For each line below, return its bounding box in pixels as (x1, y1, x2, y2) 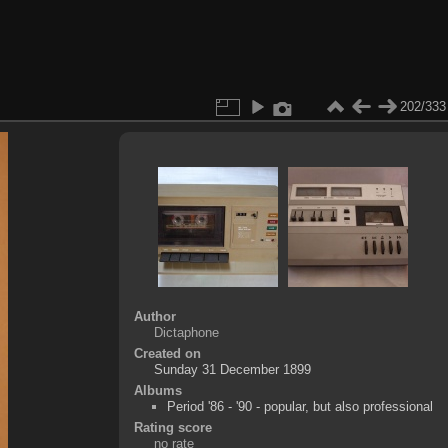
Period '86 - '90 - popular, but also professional (166, 398, 433, 414)
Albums (133, 382, 182, 398)
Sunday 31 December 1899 (153, 361, 311, 377)
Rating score (133, 419, 212, 435)
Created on (133, 345, 201, 361)
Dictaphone (153, 324, 219, 340)
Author (133, 308, 176, 324)
